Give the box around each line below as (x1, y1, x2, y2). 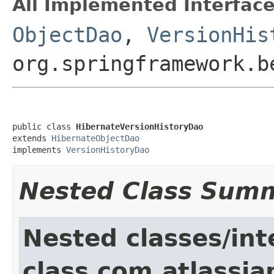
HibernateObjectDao (51, 133, 139, 143)
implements (12, 144, 66, 155)
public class (12, 121, 76, 131)
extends (12, 133, 51, 143)
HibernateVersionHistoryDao (76, 121, 203, 131)
